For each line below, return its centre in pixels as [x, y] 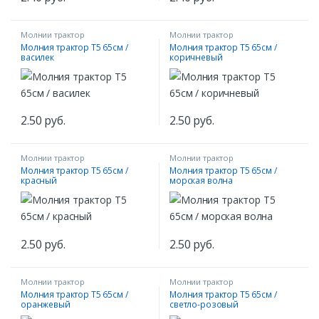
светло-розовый [204, 304]
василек [38, 57]
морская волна [202, 181]
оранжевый [46, 304]
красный [39, 181]
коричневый [196, 57]
